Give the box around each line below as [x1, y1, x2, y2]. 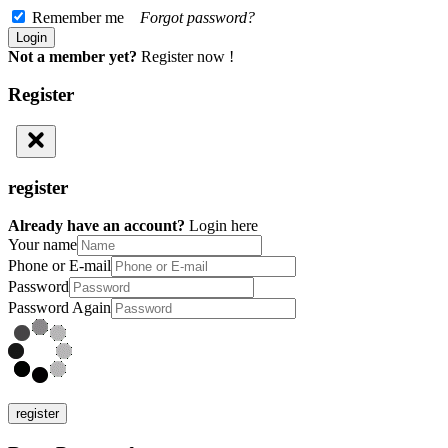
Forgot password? [140, 8, 255, 26]
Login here [189, 217, 258, 235]
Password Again [8, 299, 111, 317]
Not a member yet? [8, 47, 137, 65]
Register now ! [141, 47, 234, 65]
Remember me [28, 8, 140, 26]
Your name [8, 236, 77, 254]
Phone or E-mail [8, 257, 111, 275]
